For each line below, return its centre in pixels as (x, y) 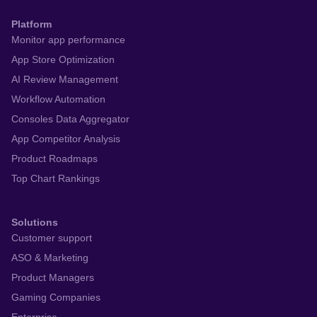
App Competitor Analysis (66, 139)
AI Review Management (65, 80)
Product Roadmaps (54, 159)
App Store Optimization (63, 60)
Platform (31, 24)
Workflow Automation (58, 99)
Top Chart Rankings (56, 179)
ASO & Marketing (50, 258)
